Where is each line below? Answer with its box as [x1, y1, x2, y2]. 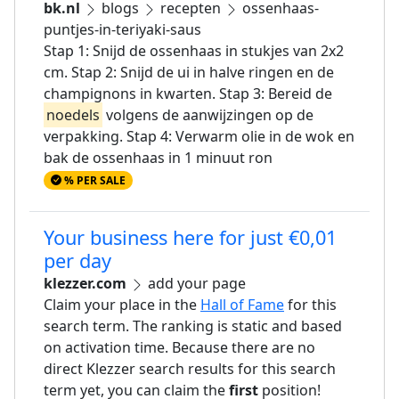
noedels [46, 105, 100, 126]
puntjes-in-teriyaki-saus [44, 20, 201, 40]
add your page [144, 273, 246, 294]
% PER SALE [61, 173, 126, 189]
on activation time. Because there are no [44, 338, 315, 358]
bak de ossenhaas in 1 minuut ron [44, 148, 273, 168]
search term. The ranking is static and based [44, 316, 342, 337]
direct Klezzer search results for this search [44, 359, 336, 379]
